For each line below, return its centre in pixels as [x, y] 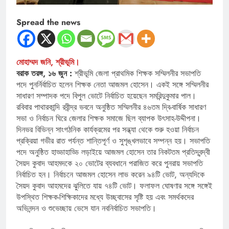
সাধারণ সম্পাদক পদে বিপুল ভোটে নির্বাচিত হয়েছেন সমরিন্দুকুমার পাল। [106, 96]
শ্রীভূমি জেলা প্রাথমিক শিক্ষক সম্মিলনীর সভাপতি [136, 74]
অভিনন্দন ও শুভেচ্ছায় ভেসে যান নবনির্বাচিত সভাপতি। [86, 209]
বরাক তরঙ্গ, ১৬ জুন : [44, 74]
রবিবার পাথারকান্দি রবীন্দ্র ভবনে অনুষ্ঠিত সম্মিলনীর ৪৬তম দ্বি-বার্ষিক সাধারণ [111, 107]
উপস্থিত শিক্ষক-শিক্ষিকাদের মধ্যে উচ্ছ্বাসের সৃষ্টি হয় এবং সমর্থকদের [105, 197]
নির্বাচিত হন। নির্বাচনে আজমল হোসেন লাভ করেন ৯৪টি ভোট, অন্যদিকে [110, 175]
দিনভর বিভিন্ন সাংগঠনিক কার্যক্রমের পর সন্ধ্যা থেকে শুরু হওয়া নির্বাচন [108, 130]
